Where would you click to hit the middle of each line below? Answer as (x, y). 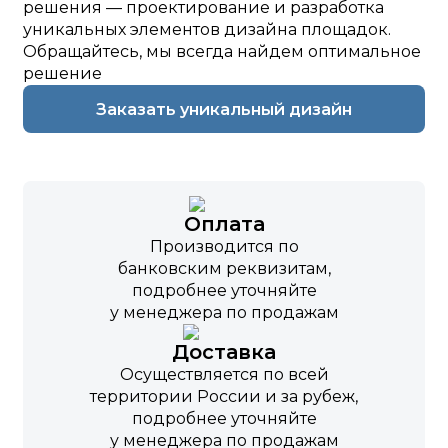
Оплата (224, 224)
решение (62, 73)
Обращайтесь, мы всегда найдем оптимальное (222, 51)
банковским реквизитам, (224, 268)
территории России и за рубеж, (224, 396)
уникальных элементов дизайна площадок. (207, 29)
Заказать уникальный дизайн (224, 109)
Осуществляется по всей (224, 374)
